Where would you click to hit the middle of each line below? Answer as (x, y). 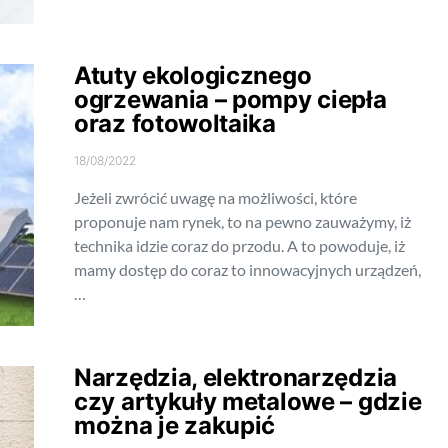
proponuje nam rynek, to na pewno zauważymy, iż (242, 221)
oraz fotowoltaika (175, 123)
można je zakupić (175, 425)
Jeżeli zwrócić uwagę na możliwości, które (215, 197)
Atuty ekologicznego (193, 75)
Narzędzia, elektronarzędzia (235, 377)
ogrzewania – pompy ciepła (230, 99)
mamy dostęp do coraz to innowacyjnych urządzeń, (247, 269)
